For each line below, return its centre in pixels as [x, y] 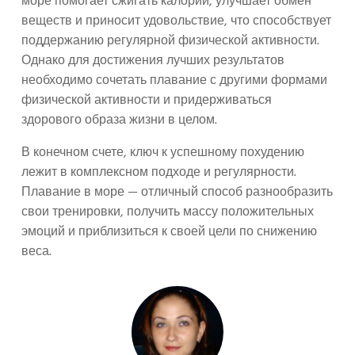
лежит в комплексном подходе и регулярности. [159, 173]
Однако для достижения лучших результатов [153, 61]
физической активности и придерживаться [147, 101]
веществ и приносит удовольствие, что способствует [176, 22]
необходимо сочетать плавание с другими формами [174, 81]
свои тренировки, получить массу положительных [168, 213]
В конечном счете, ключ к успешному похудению [163, 153]
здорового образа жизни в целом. [119, 121]
